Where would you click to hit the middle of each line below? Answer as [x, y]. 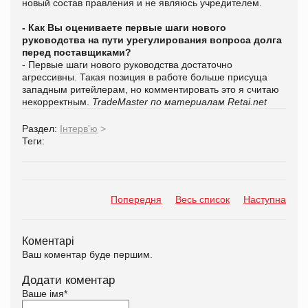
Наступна [265, 199]
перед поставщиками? [77, 52]
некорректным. [57, 101]
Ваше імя [43, 293]
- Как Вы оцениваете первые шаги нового [124, 27]
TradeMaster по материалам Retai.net [179, 101]
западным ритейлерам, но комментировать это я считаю [151, 89]
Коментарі [48, 240]
